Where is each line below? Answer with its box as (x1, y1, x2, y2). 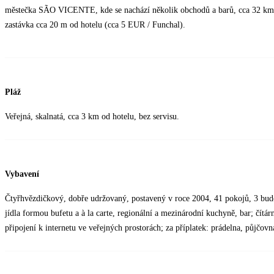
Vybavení (5, 169, 39, 179)
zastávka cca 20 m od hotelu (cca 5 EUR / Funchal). (5, 20, 185, 30)
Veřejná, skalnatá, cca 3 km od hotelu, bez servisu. (5, 112, 179, 122)
